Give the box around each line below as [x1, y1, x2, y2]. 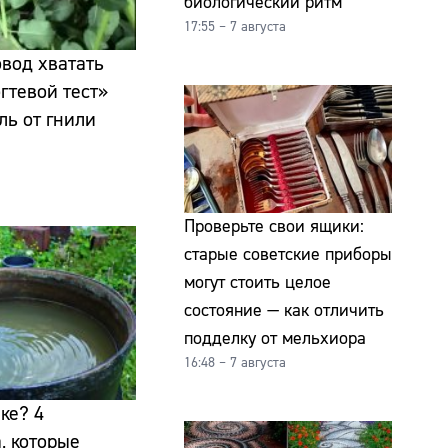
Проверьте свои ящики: [184, 214, 364, 238]
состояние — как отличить [184, 298, 384, 322]
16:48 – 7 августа [184, 353, 286, 372]
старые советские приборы [184, 242, 392, 266]
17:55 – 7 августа [184, 18, 286, 37]
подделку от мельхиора [184, 326, 366, 350]
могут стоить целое [184, 270, 331, 294]
